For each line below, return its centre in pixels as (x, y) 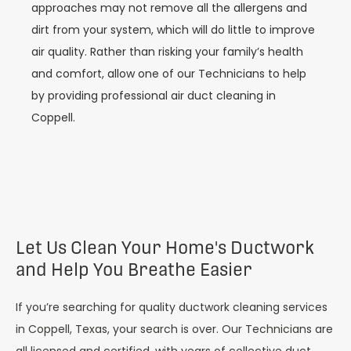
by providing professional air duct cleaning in (154, 95)
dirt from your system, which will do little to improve (173, 29)
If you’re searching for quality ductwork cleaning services (172, 308)
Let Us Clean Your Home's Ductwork (165, 248)
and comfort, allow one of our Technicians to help (169, 73)
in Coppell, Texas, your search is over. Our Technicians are (174, 329)
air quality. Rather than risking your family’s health (167, 51)
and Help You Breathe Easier (134, 270)
